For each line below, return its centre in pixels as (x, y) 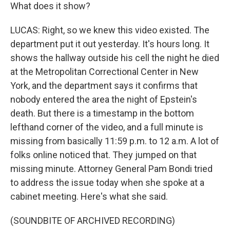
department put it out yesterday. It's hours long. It (110, 44)
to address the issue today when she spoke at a (107, 183)
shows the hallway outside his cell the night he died (115, 58)
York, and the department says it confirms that (104, 85)
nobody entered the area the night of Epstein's (104, 99)
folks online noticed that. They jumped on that (103, 155)
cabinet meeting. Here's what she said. (89, 196)
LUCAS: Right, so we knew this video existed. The (110, 30)
